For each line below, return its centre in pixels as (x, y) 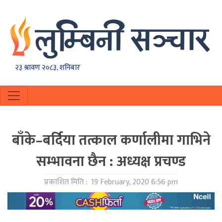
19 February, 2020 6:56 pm (134, 182)
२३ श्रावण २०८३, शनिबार (48, 68)
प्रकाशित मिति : (67, 182)
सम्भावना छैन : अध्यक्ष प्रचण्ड (111, 162)
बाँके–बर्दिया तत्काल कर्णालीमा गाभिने (111, 140)
